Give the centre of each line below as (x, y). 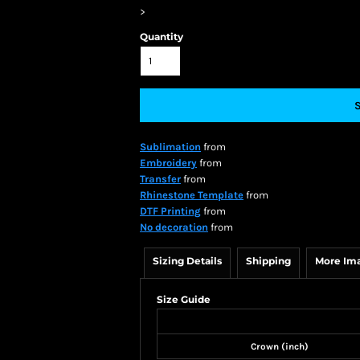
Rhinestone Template (192, 195)
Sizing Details (187, 261)
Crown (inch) (280, 346)
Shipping (268, 261)
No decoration (174, 227)
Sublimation (170, 147)
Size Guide (184, 299)
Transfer (160, 179)
